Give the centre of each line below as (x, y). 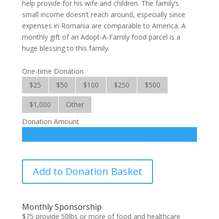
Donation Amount (50, 121)
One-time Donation (53, 71)
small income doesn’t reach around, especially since (103, 14)
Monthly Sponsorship (62, 207)
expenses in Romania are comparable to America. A (104, 26)
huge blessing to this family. (66, 48)
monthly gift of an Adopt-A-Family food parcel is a (101, 37)
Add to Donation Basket (87, 171)
